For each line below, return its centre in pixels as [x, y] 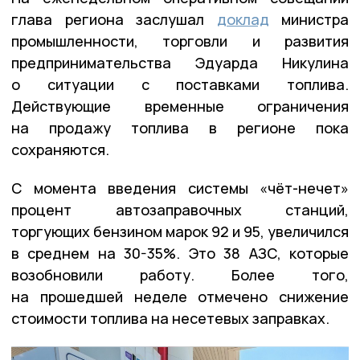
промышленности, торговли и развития [180, 41]
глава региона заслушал [114, 19]
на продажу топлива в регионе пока [180, 127]
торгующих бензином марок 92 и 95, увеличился [180, 231]
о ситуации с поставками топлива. [180, 84]
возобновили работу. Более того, [180, 274]
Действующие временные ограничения [180, 106]
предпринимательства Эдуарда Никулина [180, 62]
